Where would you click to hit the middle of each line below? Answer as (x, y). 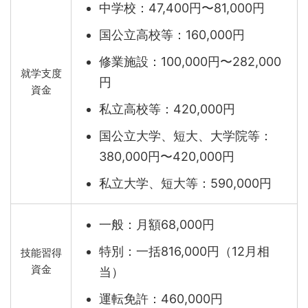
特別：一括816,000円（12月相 (184, 251)
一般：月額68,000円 (157, 224)
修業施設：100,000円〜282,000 (190, 61)
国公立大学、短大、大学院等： (186, 135)
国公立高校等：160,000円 (172, 34)
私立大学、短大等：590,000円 (185, 183)
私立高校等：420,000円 (167, 109)
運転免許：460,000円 (161, 298)
